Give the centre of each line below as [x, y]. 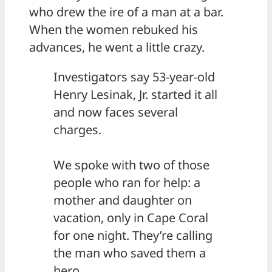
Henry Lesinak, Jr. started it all [135, 94]
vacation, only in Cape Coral [131, 217]
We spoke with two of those [131, 165]
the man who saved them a [130, 253]
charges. [77, 129]
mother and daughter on [123, 200]
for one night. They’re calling [133, 235]
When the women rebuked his [114, 29]
